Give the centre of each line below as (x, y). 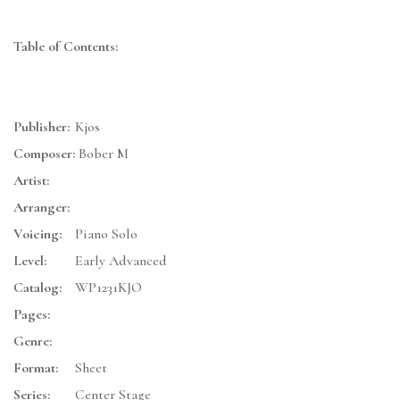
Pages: (32, 315)
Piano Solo (106, 234)
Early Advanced (121, 261)
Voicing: (37, 234)
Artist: (31, 181)
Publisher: (42, 127)
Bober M (102, 154)
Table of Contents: (66, 47)
